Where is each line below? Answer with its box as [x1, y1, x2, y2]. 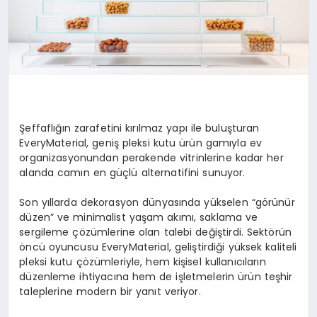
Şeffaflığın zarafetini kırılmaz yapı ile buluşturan [19, 121, 260, 136]
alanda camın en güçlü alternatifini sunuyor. [19, 166, 246, 180]
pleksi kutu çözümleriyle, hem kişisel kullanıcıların [19, 255, 266, 270]
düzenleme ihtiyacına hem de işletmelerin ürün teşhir [19, 270, 293, 284]
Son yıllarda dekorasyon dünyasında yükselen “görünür [19, 195, 295, 210]
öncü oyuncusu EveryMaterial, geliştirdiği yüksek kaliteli [19, 240, 297, 255]
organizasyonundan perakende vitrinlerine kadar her [19, 151, 284, 166]
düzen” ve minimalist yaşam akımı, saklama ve [19, 210, 258, 225]
